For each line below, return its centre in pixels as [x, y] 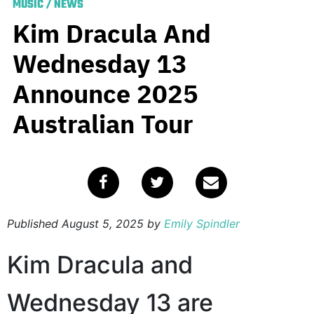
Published [34, 223]
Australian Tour [103, 123]
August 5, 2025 [103, 223]
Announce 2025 [105, 93]
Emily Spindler [202, 223]
